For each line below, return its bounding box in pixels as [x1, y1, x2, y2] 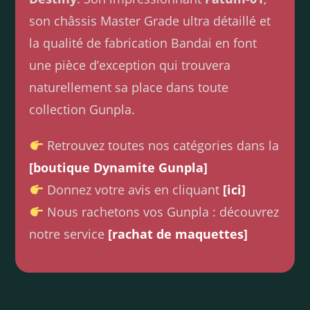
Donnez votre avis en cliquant [43, 181, 223, 199]
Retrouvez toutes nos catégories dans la [43, 137, 279, 154]
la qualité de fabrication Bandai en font [29, 35, 257, 52]
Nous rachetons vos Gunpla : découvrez [43, 203, 279, 221]
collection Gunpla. [29, 101, 136, 118]
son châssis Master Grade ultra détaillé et [29, 12, 271, 30]
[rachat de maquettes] [108, 226, 248, 243]
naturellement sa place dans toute [29, 79, 229, 96]
